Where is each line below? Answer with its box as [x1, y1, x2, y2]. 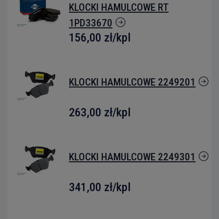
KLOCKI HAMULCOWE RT [69, 1, 169, 13]
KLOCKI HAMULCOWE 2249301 [69, 151, 196, 163]
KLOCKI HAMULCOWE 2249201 [69, 76, 196, 88]
